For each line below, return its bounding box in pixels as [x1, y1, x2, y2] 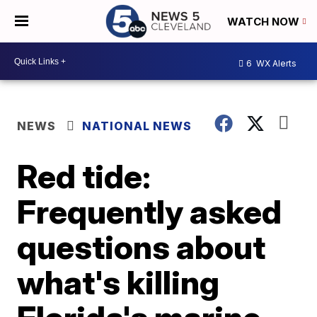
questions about [17, 227, 266, 267]
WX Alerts [254, 57, 296, 69]
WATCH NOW [227, 15, 302, 29]
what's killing [17, 263, 220, 302]
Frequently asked [17, 192, 282, 231]
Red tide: [17, 156, 151, 196]
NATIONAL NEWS [82, 119, 192, 133]
